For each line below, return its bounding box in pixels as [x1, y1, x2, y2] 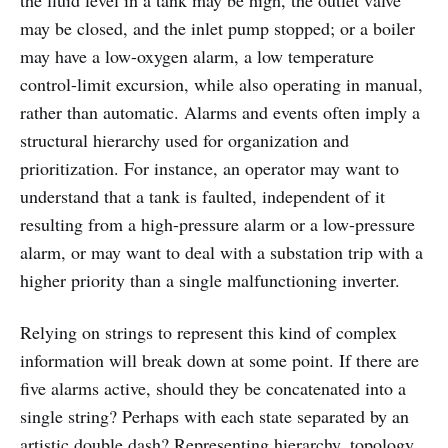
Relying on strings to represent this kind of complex [20, 319, 397, 344]
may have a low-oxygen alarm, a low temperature [20, 43, 374, 68]
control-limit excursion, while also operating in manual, [20, 71, 423, 96]
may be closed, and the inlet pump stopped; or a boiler [20, 15, 415, 40]
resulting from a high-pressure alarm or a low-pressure [20, 211, 415, 236]
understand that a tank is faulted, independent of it [20, 183, 385, 208]
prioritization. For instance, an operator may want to [20, 155, 399, 180]
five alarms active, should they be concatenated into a [20, 375, 406, 400]
